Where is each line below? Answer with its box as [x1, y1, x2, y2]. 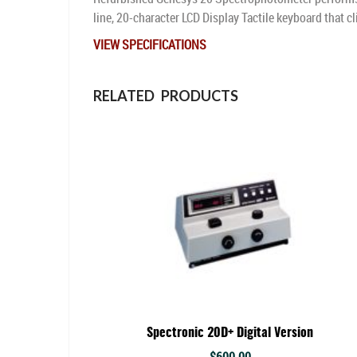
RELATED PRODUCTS [93, 87, 238, 105]
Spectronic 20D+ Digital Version [147, 327, 314, 340]
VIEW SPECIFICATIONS [93, 36, 206, 54]
